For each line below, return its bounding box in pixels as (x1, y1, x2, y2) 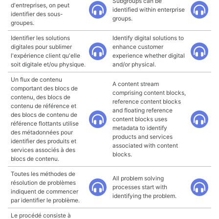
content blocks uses (112, 115, 167, 123)
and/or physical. (112, 61, 156, 68)
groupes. (11, 19, 34, 26)
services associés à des (11, 146, 75, 153)
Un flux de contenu (11, 76, 62, 83)
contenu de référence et (11, 102, 76, 109)
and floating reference (112, 107, 173, 114)
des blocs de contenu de (11, 111, 77, 118)
